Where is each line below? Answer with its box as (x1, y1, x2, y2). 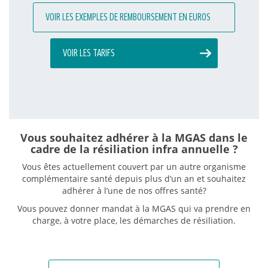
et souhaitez (194, 172, 246, 184)
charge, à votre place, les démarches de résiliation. (32, 214, 236, 226)
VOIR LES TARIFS (63, 48, 115, 59)
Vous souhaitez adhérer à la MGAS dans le (20, 130, 248, 145)
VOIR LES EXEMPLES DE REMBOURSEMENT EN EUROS (45, 12, 211, 23)
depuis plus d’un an (115, 172, 194, 184)
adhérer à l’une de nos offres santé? (62, 184, 206, 196)
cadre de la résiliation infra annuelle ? (30, 141, 238, 156)
